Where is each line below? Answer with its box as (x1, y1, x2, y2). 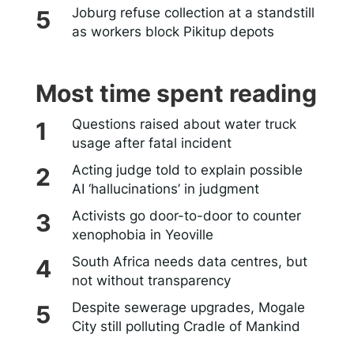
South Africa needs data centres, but (71, 254, 307, 270)
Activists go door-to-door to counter (71, 208, 301, 224)
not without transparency (71, 273, 231, 289)
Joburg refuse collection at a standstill (71, 5, 314, 21)
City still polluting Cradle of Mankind (71, 318, 300, 335)
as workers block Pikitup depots (71, 24, 274, 40)
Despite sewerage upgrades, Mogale (71, 299, 305, 316)
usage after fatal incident (71, 135, 232, 152)
